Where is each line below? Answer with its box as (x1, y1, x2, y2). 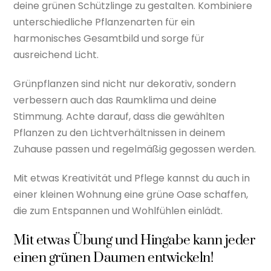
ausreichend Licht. (13, 48, 99, 62)
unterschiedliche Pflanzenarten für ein (13, 15, 195, 30)
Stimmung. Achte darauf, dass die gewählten (13, 109, 225, 124)
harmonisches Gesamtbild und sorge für (13, 31, 205, 46)
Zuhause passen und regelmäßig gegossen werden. (13, 142, 256, 157)
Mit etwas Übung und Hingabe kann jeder (13, 231, 255, 249)
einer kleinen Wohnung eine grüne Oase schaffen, (13, 187, 249, 201)
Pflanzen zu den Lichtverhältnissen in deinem (13, 126, 226, 140)
